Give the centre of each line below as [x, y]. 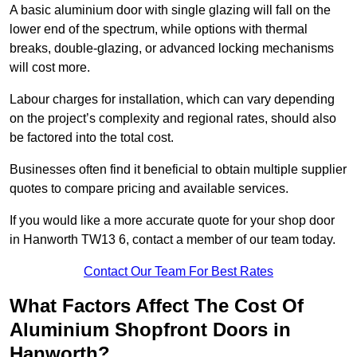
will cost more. [51, 68]
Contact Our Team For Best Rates [178, 272]
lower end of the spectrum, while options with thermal [159, 29]
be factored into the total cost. [93, 138]
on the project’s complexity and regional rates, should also [173, 119]
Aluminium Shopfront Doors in [150, 330]
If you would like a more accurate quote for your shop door [172, 221]
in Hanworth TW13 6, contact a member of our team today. [174, 240]
